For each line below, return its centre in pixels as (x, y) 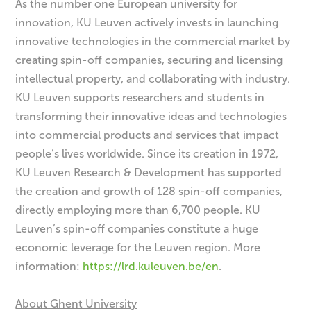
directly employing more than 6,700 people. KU (138, 210)
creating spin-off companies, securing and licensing (149, 60)
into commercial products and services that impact (148, 135)
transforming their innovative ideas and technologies (151, 116)
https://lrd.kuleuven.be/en (151, 266)
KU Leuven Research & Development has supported (149, 172)
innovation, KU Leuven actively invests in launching (147, 22)
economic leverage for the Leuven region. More (138, 247)
